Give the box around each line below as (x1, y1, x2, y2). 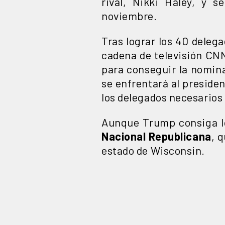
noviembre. (101, 9, 157, 22)
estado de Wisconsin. (101, 143, 205, 157)
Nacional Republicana (101, 129, 211, 143)
